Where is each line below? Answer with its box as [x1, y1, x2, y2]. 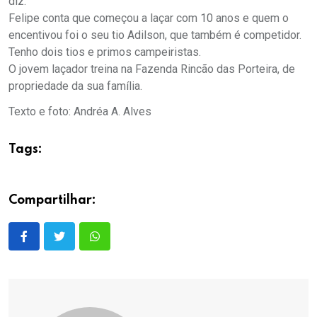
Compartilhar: [8, 193, 96, 207]
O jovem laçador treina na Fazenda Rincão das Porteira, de [8, 62, 295, 76]
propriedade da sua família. [8, 79, 142, 93]
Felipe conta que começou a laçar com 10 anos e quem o [8, 11, 289, 25]
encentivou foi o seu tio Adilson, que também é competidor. [8, 28, 301, 42]
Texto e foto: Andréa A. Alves [8, 104, 151, 118]
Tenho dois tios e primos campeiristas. [8, 45, 201, 59]
